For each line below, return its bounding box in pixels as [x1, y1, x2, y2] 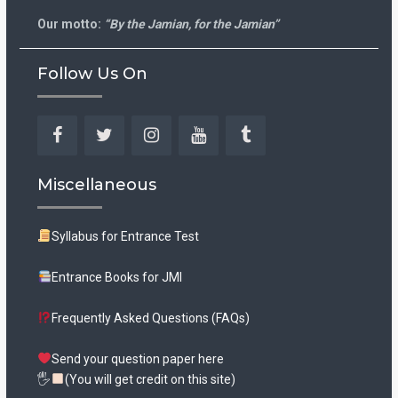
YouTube [197, 151, 251, 168]
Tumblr [244, 151, 286, 168]
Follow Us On [36, 63, 147, 84]
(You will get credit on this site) [64, 371, 235, 386]
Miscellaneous [36, 174, 156, 195]
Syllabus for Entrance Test [51, 228, 199, 243]
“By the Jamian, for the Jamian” [103, 16, 279, 31]
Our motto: [36, 16, 104, 31]
